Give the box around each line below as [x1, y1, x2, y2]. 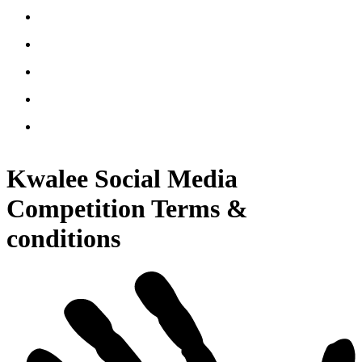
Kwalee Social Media [6, 164, 238, 194]
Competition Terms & [6, 194, 248, 224]
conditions [6, 224, 120, 254]
